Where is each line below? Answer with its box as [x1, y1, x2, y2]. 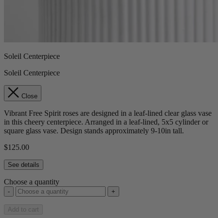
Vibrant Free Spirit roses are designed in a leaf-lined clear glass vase [4, 109, 212, 118]
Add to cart [8, 206, 39, 214]
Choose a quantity [4, 178, 59, 186]
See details [8, 161, 39, 169]
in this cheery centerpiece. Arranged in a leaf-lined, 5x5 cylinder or [4, 118, 208, 127]
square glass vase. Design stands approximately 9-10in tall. [4, 127, 184, 135]
